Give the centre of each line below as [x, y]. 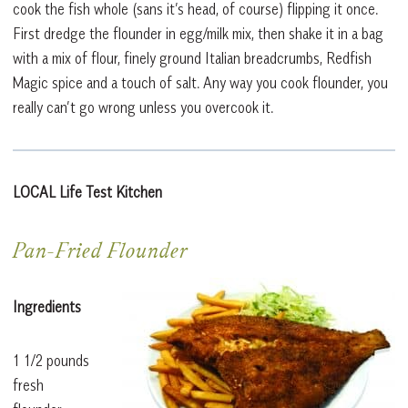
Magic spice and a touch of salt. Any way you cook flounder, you [200, 83]
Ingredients [47, 307]
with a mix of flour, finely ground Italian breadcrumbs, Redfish [192, 59]
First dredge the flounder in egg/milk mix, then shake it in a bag [198, 34]
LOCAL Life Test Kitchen [87, 193]
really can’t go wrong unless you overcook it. [143, 108]
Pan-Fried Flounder [100, 254]
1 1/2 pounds [51, 361]
